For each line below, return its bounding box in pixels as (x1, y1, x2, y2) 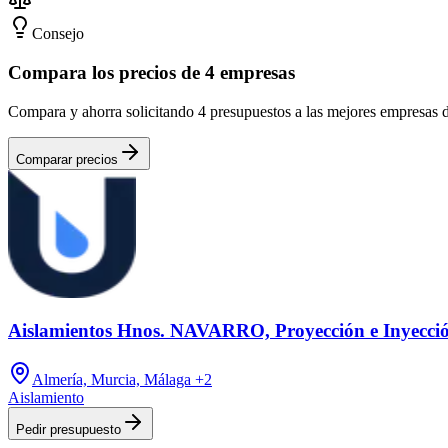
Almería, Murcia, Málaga (32, 370, 191, 388)
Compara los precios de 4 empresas (8, 61, 295, 83)
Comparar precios (16, 151, 118, 167)
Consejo (32, 25, 84, 43)
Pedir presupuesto (16, 421, 121, 437)
